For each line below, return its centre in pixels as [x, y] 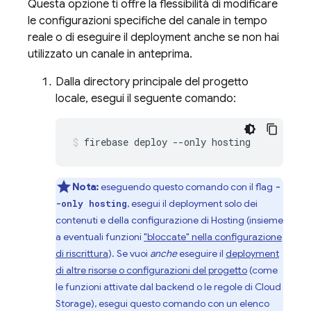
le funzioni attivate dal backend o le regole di [155, 287]
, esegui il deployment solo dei [192, 203]
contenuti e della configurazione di [133, 220]
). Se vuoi [129, 253]
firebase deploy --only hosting [167, 142]
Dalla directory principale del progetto [152, 82]
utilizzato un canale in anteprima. [110, 54]
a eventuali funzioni [100, 237]
